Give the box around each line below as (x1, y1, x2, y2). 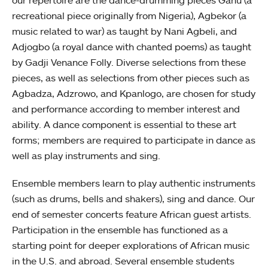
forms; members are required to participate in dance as (12, 134, 255, 147)
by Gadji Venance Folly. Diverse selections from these (12, 56, 246, 69)
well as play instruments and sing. (12, 150, 160, 162)
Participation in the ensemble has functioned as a (12, 224, 228, 236)
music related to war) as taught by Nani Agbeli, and (12, 25, 237, 38)
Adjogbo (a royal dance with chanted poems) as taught (12, 41, 251, 53)
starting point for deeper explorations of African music (12, 239, 249, 252)
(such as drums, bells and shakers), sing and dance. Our (12, 193, 255, 205)
